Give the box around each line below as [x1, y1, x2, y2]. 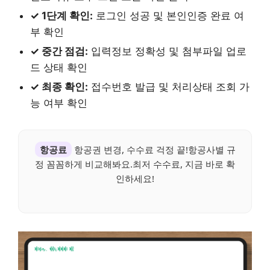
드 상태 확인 [30, 61, 87, 74]
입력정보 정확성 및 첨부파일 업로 [88, 45, 246, 57]
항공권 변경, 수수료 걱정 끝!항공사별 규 [71, 143, 236, 155]
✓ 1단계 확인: [30, 9, 93, 22]
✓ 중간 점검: [30, 45, 88, 57]
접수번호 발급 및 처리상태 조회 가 [88, 80, 250, 93]
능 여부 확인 [30, 96, 87, 109]
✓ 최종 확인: [30, 80, 88, 93]
